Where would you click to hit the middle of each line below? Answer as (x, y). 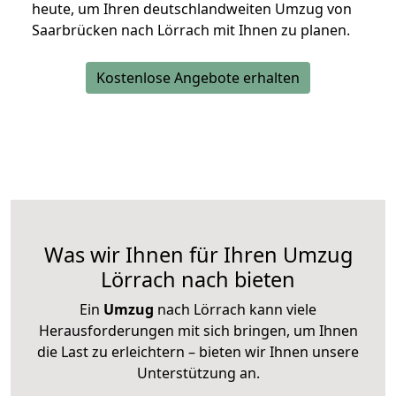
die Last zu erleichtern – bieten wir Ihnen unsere (198, 352)
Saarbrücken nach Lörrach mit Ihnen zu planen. (191, 30)
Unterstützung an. (198, 373)
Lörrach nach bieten (198, 280)
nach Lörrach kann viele (235, 310)
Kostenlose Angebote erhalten (198, 78)
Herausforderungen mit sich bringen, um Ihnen (198, 331)
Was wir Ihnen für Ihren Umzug (198, 255)
